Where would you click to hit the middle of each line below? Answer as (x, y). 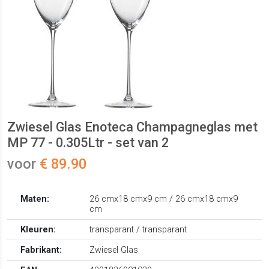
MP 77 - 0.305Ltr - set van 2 (88, 143)
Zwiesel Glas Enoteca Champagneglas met (132, 127)
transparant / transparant (138, 230)
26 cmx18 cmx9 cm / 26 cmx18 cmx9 (164, 199)
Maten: (35, 199)
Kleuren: (38, 230)
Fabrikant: (41, 250)
